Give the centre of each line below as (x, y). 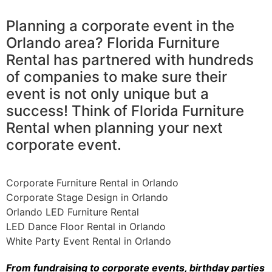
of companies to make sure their (117, 77)
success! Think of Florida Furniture (125, 111)
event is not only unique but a (107, 94)
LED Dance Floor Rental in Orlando (86, 227)
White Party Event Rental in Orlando (89, 241)
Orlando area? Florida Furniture (113, 43)
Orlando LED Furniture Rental (73, 212)
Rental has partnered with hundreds (130, 60)
